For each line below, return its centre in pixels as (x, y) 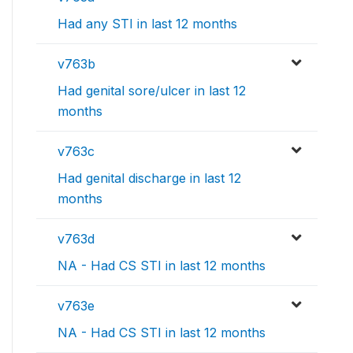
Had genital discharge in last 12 (149, 178)
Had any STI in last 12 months (147, 24)
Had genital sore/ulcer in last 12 (152, 91)
